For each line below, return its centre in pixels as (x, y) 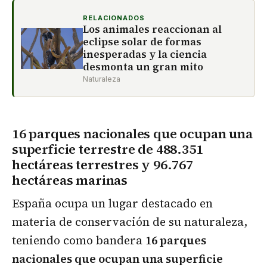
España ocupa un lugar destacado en (112, 204)
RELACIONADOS (114, 18)
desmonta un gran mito (143, 66)
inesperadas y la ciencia (145, 54)
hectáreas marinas (70, 180)
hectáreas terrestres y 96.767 (103, 165)
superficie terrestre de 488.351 (108, 149)
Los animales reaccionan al (152, 29)
